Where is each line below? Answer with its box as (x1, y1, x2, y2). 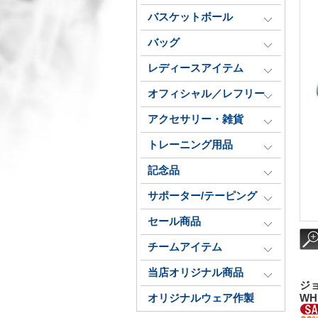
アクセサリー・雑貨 (148, 114, 243, 125)
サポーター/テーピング (148, 190, 257, 202)
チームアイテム (148, 241, 222, 253)
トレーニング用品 (148, 139, 233, 150)
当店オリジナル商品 (148, 267, 243, 278)
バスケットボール (148, 11, 233, 23)
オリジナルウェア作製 (148, 292, 254, 304)
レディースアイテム (148, 62, 243, 74)
